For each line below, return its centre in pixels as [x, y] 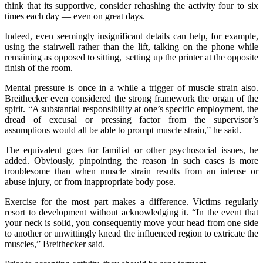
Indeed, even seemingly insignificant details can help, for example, [131, 36]
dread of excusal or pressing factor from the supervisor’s [131, 120]
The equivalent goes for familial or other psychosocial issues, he [131, 150]
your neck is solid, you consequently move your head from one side [131, 223]
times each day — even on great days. [75, 16]
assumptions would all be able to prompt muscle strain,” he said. [123, 130]
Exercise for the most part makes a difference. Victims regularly [131, 202]
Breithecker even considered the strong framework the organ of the [131, 99]
